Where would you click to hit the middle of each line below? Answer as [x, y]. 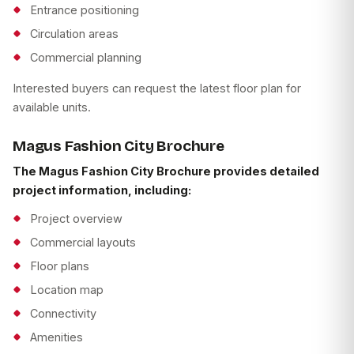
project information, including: [102, 190]
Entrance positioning [85, 10]
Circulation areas [74, 34]
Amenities [56, 337]
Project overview [76, 219]
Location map [67, 290]
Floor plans [60, 266]
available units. [52, 107]
